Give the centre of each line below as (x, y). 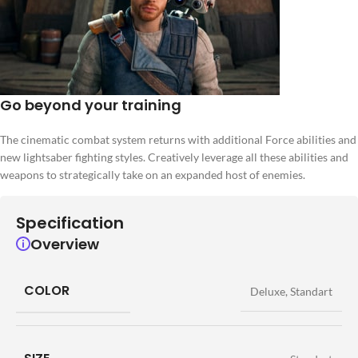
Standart (311, 291)
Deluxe (268, 291)
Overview (65, 244)
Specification (70, 223)
